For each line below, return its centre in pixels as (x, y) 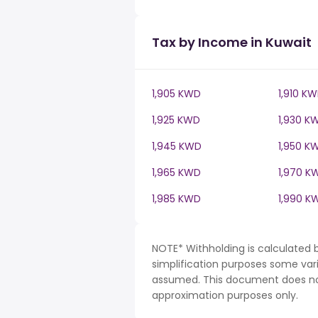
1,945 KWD (177, 146)
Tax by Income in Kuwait (232, 42)
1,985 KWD (176, 199)
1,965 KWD (176, 172)
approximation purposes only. (225, 295)
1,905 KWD (176, 94)
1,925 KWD (176, 120)
